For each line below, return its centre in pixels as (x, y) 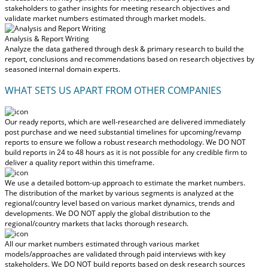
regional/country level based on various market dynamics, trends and (120, 203)
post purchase (28, 132)
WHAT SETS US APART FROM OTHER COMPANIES (113, 90)
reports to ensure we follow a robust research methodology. (105, 142)
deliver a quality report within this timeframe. (80, 162)
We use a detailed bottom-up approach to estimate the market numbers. (125, 182)
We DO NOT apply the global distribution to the (133, 213)
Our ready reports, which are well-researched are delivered (104, 121)
